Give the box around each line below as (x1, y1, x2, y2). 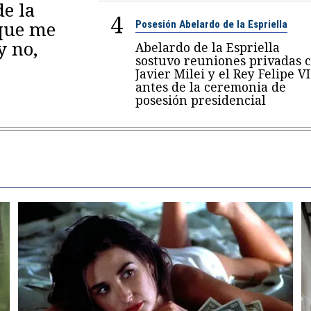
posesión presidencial (135, 91, 266, 108)
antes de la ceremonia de (135, 78, 286, 95)
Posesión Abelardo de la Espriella (135, 17, 287, 31)
